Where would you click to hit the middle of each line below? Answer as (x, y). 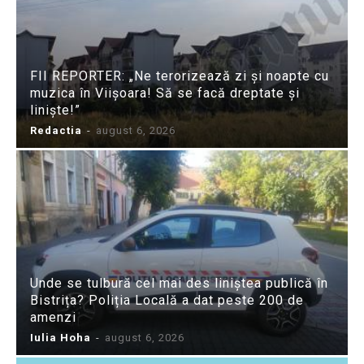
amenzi (53, 317)
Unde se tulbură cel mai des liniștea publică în (179, 283)
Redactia (56, 130)
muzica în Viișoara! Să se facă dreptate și (165, 93)
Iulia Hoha (61, 338)
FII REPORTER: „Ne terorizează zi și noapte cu (180, 76)
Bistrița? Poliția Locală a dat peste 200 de (167, 300)
